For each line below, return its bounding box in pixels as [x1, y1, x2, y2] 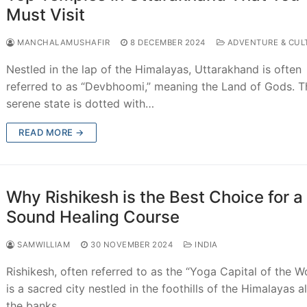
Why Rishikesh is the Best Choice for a [6, 186, 304, 207]
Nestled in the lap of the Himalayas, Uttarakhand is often [6, 62, 302, 76]
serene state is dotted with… [6, 96, 155, 110]
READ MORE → [19, 126, 84, 138]
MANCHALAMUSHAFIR [14, 37, 110, 47]
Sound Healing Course [6, 206, 180, 227]
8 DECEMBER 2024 [130, 37, 206, 47]
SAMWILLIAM [14, 239, 71, 249]
